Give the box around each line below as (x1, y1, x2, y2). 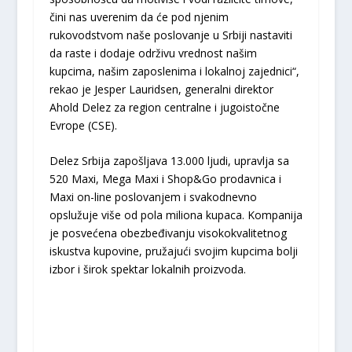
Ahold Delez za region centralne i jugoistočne (49, 99, 280, 115)
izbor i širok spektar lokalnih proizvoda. (49, 262, 246, 277)
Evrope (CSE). (49, 117, 117, 133)
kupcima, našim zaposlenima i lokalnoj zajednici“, (49, 63, 299, 79)
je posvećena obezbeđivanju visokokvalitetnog (49, 225, 287, 241)
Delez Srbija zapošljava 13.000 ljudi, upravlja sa (49, 153, 289, 169)
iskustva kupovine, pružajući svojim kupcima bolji (49, 244, 298, 259)
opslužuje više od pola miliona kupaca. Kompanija (49, 207, 302, 223)
